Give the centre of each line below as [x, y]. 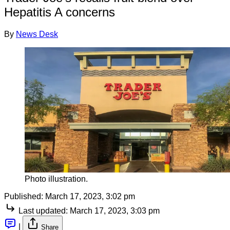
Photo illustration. [56, 179]
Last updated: [43, 210]
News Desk [37, 34]
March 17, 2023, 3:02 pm [90, 196]
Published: [24, 196]
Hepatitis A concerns [60, 12]
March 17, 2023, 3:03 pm [115, 210]
